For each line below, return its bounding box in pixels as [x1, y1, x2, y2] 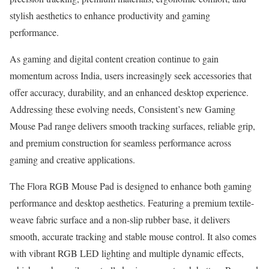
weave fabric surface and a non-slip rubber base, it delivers [10, 213, 230, 226]
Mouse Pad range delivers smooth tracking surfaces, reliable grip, [10, 119, 255, 132]
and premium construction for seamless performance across [10, 136, 231, 149]
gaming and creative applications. [10, 153, 135, 166]
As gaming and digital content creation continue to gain [10, 52, 219, 65]
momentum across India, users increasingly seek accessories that [10, 69, 252, 82]
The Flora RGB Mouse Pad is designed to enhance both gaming [10, 180, 252, 192]
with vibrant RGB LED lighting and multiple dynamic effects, [10, 247, 244, 259]
